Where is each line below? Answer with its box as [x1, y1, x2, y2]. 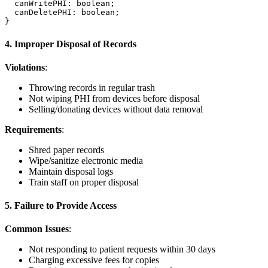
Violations [5, 62, 45, 72]
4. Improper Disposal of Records [5, 38, 136, 49]
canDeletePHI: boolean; [5, 8, 120, 17]
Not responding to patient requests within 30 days [29, 244, 215, 255]
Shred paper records [29, 144, 104, 155]
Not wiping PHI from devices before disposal [29, 93, 200, 103]
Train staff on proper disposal [29, 176, 139, 187]
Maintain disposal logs [29, 166, 113, 176]
